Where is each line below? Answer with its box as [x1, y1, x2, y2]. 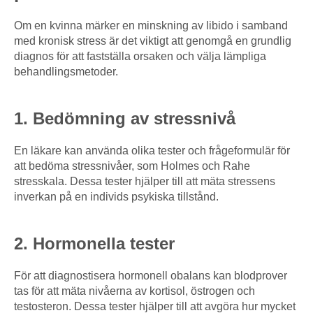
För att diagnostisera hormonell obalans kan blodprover [14, 270, 287, 282]
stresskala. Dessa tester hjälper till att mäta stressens [14, 175, 275, 188]
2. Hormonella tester [14, 234, 175, 254]
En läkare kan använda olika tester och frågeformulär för [14, 145, 290, 157]
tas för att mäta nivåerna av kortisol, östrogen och [14, 285, 255, 298]
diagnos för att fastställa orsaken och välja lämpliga [14, 50, 266, 63]
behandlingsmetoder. [14, 66, 118, 78]
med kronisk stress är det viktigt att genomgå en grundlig [14, 35, 291, 48]
